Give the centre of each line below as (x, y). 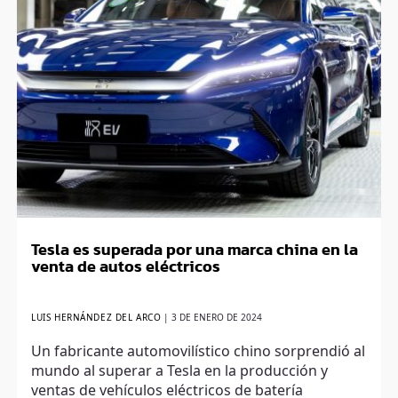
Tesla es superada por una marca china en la (195, 250)
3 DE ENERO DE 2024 (217, 318)
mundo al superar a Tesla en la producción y (180, 371)
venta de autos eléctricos (126, 267)
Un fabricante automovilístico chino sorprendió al (199, 351)
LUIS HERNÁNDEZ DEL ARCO (96, 318)
